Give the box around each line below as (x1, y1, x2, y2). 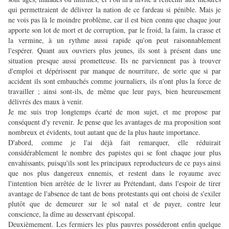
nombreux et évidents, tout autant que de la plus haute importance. (8, 127, 200, 138)
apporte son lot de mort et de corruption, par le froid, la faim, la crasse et (8, 25, 221, 35)
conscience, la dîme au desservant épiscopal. (8, 209, 135, 219)
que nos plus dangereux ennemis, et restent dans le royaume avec (8, 168, 221, 178)
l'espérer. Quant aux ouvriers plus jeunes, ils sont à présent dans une (8, 45, 221, 56)
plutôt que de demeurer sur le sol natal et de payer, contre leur (8, 199, 221, 209)
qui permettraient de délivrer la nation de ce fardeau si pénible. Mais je (8, 5, 221, 15)
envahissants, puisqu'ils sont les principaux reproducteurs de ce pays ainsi (8, 158, 221, 168)
